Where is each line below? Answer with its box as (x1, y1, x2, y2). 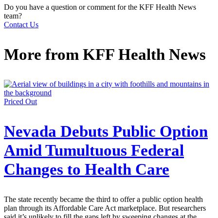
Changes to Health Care (4, 161, 169, 179)
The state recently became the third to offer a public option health (4, 195, 203, 204)
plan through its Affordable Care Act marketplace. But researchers (4, 204, 206, 213)
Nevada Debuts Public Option (4, 123, 208, 141)
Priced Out (4, 97, 37, 106)
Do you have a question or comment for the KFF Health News (4, 2, 196, 11)
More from (4, 45, 83, 63)
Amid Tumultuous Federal (4, 142, 184, 160)
